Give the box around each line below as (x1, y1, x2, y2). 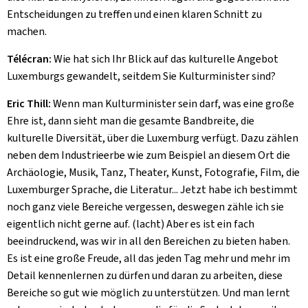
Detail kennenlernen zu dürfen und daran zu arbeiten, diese (7, 268, 283, 283)
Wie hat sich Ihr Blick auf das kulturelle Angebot (54, 52, 278, 66)
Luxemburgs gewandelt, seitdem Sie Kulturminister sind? (7, 69, 276, 83)
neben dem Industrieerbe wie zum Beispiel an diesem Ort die (7, 148, 290, 162)
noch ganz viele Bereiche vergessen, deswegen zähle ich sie (7, 199, 284, 214)
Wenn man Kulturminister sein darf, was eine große (51, 96, 294, 111)
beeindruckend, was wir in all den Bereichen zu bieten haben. (7, 234, 290, 248)
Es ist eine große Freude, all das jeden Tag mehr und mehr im (7, 251, 290, 265)
